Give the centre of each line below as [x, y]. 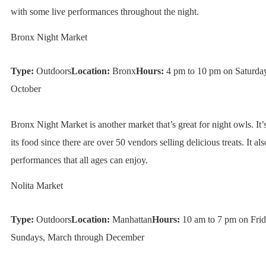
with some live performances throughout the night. [104, 12]
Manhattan [131, 220]
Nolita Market [37, 186]
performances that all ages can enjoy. [79, 160]
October [26, 89]
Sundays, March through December [77, 237]
